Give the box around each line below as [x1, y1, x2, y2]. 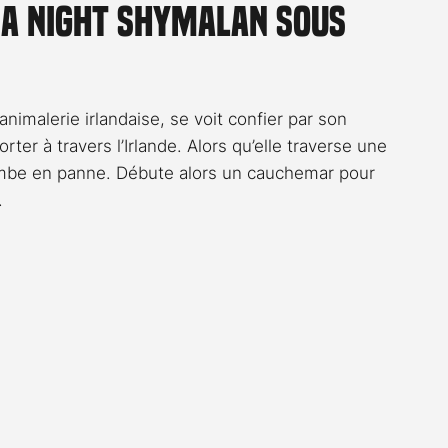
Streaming [88, 48, 167, 73]
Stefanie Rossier [207, 48, 331, 73]
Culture [371, 48, 429, 73]
